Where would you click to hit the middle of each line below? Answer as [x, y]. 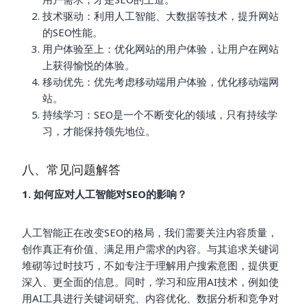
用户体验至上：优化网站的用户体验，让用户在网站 [161, 48]
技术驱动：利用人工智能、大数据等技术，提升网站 [161, 15]
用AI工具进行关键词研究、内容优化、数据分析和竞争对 [150, 298]
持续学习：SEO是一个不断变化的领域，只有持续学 [160, 114]
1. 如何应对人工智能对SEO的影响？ [105, 194]
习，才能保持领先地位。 [99, 131]
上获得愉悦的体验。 [89, 65]
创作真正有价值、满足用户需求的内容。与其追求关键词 [150, 248]
